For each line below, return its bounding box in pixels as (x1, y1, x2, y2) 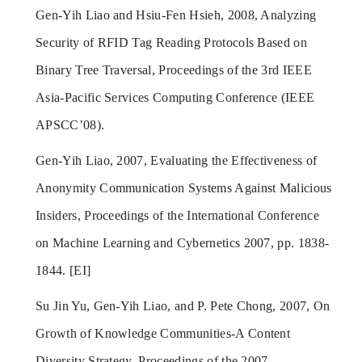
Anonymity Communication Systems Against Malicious (36, 180, 332, 195)
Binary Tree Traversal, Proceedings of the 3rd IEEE (36, 62, 313, 77)
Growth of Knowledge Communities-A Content (36, 326, 291, 340)
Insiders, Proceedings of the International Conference (36, 208, 319, 222)
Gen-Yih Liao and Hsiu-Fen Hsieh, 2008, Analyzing (36, 7, 317, 22)
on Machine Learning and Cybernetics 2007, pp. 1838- (36, 235, 330, 250)
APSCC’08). (36, 117, 105, 132)
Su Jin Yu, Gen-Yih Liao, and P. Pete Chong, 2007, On (36, 298, 330, 313)
